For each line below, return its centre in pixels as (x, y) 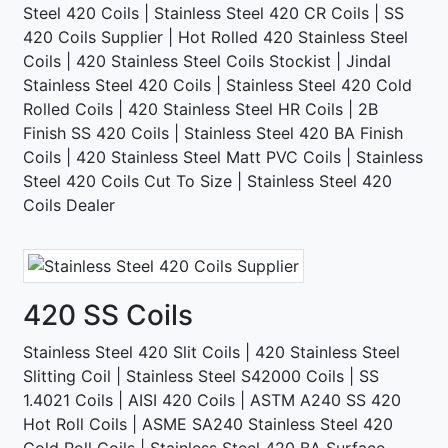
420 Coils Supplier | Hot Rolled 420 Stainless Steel (215, 36)
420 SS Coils (108, 314)
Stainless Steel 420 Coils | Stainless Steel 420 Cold (217, 84)
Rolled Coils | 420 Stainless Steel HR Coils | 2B (200, 108)
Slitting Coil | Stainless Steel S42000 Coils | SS (201, 375)
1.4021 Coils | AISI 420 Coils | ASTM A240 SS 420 (212, 399)
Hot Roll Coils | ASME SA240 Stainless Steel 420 (208, 423)
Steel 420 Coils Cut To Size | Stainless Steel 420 (207, 180)
